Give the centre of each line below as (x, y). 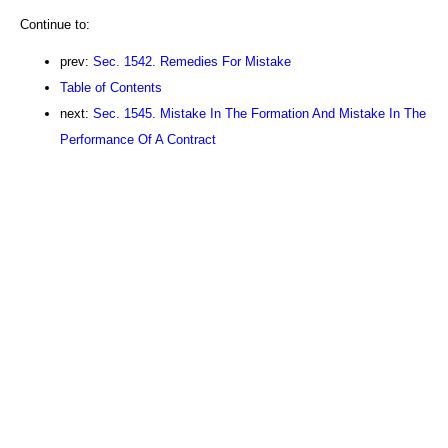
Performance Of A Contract (138, 139)
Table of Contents (111, 87)
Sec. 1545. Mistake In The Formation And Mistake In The (259, 113)
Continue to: (55, 24)
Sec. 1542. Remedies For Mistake (192, 61)
